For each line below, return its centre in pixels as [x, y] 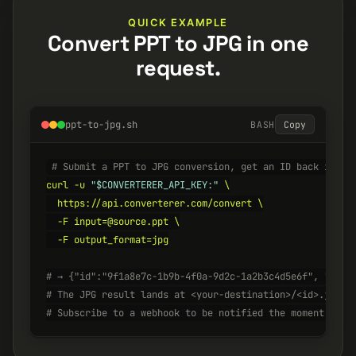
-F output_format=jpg [107, 240]
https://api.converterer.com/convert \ [155, 203]
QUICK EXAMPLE [178, 23]
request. [178, 68]
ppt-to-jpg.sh [101, 124]
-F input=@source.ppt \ [113, 222]
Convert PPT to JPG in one [178, 43]
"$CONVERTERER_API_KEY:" [155, 185]
